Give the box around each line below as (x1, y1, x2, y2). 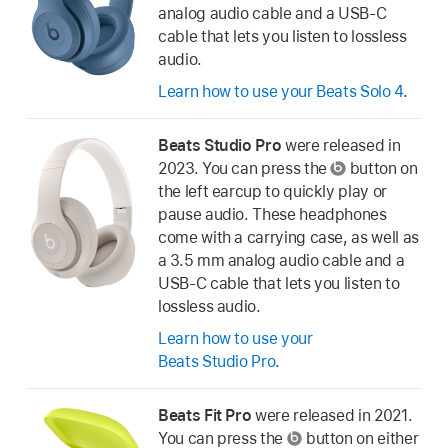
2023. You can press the (158, 158, 331, 178)
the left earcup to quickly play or (158, 181, 387, 201)
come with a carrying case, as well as (158, 227, 419, 247)
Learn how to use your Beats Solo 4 (158, 82, 403, 102)
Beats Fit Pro (158, 405, 252, 425)
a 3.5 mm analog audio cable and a (158, 250, 405, 270)
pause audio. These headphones (158, 204, 387, 224)
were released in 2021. (251, 405, 413, 425)
